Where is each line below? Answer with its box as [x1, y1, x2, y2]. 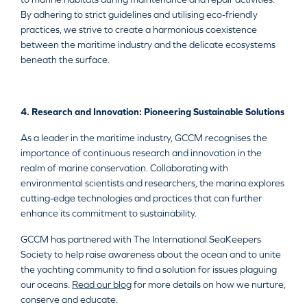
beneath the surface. [21, 54, 110, 66]
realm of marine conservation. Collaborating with [21, 162, 228, 174]
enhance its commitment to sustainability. [21, 208, 197, 219]
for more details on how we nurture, [132, 279, 286, 291]
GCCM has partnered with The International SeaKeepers [21, 234, 261, 245]
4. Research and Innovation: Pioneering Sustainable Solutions [21, 106, 284, 118]
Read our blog [72, 279, 132, 291]
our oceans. [21, 279, 72, 291]
